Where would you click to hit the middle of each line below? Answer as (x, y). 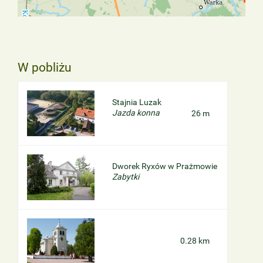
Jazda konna (136, 112)
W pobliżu (45, 67)
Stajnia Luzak (137, 102)
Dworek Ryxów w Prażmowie (165, 166)
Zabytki (126, 176)
